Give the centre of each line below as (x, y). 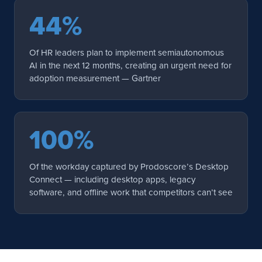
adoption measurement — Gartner (95, 78)
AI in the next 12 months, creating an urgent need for (130, 65)
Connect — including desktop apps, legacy (112, 179)
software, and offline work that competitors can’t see (131, 192)
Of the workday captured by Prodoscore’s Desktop (129, 166)
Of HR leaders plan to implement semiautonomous (127, 52)
